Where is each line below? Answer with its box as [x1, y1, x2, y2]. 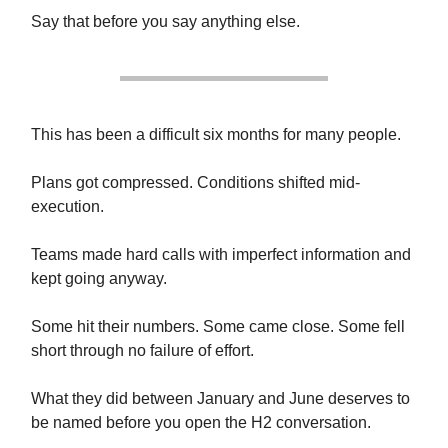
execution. [31, 198, 104, 215]
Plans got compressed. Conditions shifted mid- [31, 174, 360, 191]
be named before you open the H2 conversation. [31, 414, 371, 431]
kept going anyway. [31, 270, 167, 287]
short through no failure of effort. [31, 342, 254, 359]
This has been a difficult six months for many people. [31, 126, 401, 143]
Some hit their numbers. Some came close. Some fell [31, 318, 405, 335]
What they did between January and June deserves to [31, 390, 410, 407]
